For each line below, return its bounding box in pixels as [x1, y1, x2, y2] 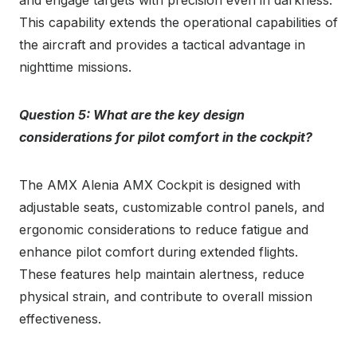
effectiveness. [19, 310, 101, 327]
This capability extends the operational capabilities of [19, 14, 338, 30]
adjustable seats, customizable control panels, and [19, 198, 324, 215]
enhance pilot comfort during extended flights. [19, 243, 298, 260]
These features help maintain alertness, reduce [19, 265, 304, 282]
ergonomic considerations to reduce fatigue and [19, 221, 308, 237]
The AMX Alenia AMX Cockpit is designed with [19, 176, 300, 193]
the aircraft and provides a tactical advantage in [19, 36, 305, 53]
